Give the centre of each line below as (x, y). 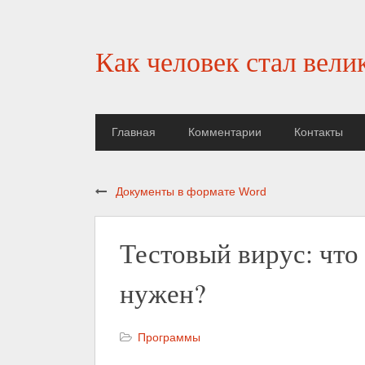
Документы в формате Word (191, 191)
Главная (134, 132)
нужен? (163, 292)
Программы (169, 337)
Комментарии (225, 132)
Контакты (319, 132)
